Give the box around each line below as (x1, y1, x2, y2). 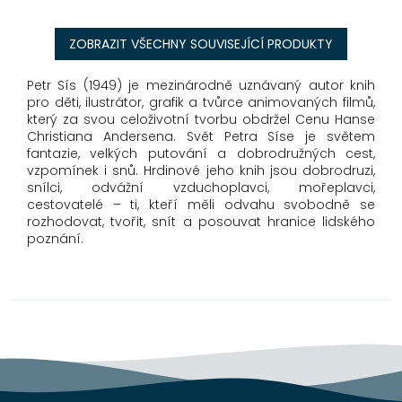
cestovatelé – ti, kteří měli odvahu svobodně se (27, 196, 375, 214)
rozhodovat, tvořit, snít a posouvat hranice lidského (27, 213, 375, 232)
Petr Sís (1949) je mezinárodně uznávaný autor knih (27, 76, 375, 95)
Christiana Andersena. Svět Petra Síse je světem (27, 127, 375, 146)
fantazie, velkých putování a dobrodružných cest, (27, 144, 375, 163)
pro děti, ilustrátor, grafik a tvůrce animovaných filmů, (27, 93, 375, 112)
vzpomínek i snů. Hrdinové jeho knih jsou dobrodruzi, (27, 162, 375, 180)
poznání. (27, 230, 83, 249)
